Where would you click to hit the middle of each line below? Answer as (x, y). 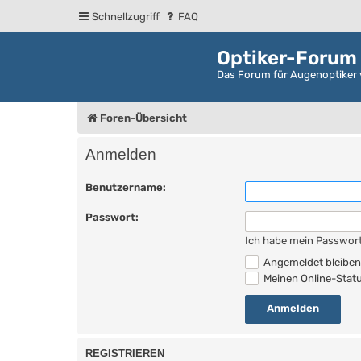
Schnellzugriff (126, 17)
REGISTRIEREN (125, 353)
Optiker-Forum (287, 58)
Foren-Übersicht (143, 118)
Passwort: (112, 217)
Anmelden (121, 155)
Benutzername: (126, 187)
